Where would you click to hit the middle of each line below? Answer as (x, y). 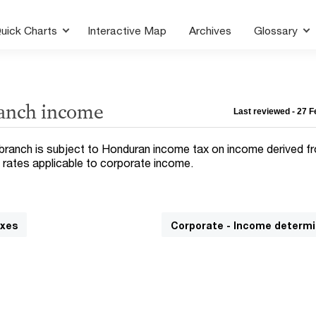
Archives (211, 30)
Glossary (278, 30)
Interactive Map (127, 30)
